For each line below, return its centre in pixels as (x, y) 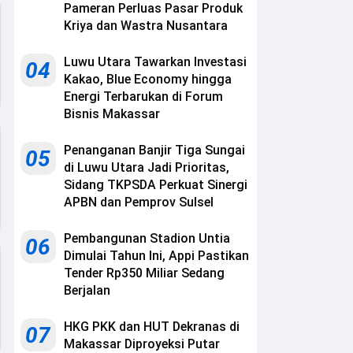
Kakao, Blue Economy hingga (148, 80)
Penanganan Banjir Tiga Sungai (154, 150)
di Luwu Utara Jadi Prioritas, (147, 168)
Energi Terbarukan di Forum (143, 97)
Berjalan (87, 291)
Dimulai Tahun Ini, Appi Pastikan (156, 256)
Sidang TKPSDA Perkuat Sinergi (156, 185)
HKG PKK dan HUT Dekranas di (152, 327)
